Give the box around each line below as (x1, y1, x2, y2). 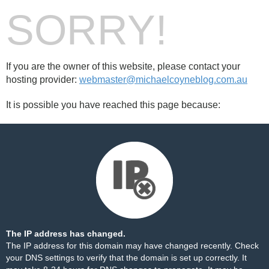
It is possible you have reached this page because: (6, 100, 220, 110)
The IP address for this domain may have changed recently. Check (6, 241, 259, 250)
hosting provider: (6, 74, 79, 85)
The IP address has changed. (6, 229, 125, 238)
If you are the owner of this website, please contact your (6, 61, 240, 71)
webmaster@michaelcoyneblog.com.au (79, 74, 247, 85)
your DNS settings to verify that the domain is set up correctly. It (6, 253, 247, 262)
